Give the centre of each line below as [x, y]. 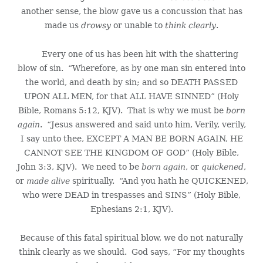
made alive [48, 181]
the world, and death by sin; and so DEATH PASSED [131, 82]
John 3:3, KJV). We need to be [79, 166]
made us [63, 25]
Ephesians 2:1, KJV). [131, 209]
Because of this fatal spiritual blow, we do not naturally [131, 237]
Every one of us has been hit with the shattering [131, 54]
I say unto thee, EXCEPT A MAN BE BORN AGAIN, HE [131, 138]
